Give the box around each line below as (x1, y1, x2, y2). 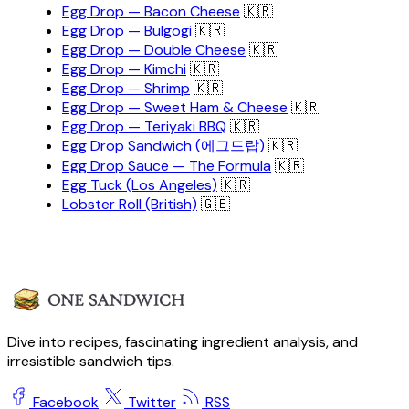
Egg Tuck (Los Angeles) (62, 175, 217, 195)
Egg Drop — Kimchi (62, 59, 186, 79)
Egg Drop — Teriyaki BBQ (62, 117, 226, 137)
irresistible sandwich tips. (7, 351, 174, 372)
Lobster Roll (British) (62, 194, 197, 215)
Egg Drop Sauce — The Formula (62, 156, 271, 176)
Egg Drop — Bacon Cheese (62, 2, 240, 22)
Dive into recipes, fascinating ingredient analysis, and (7, 332, 358, 352)
